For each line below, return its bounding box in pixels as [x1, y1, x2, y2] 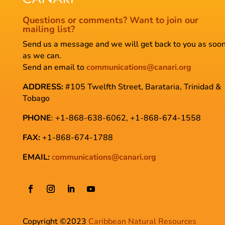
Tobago [22, 93, 50, 104]
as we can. [22, 50, 61, 61]
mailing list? [22, 23, 75, 35]
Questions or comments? [22, 14, 127, 26]
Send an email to [22, 62, 84, 73]
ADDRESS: [22, 81, 63, 92]
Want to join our [129, 14, 198, 26]
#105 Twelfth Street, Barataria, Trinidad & [65, 81, 221, 92]
